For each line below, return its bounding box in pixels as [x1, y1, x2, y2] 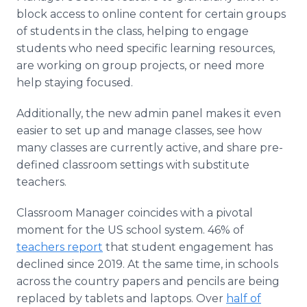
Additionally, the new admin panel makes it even [16, 107, 281, 120]
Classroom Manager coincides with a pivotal [16, 206, 253, 219]
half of [226, 292, 261, 305]
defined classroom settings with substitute [16, 158, 249, 171]
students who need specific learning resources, [16, 42, 275, 55]
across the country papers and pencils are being [16, 275, 280, 288]
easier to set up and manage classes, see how [16, 124, 262, 137]
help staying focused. [16, 76, 133, 89]
